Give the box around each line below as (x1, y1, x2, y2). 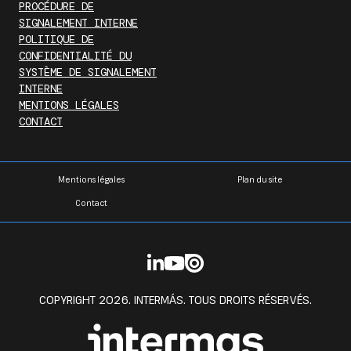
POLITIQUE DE (19, 32, 94, 46)
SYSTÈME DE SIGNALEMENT (19, 65, 157, 79)
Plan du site (237, 175, 283, 185)
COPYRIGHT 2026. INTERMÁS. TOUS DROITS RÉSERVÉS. (39, 292, 312, 308)
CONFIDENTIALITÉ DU (19, 49, 132, 63)
